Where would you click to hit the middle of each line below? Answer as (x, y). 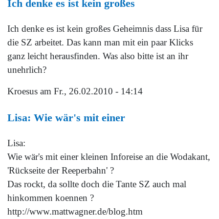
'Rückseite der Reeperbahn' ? (61, 171)
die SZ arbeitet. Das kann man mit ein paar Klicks (100, 43)
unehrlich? (27, 70)
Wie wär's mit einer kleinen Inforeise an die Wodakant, (109, 157)
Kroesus (22, 91)
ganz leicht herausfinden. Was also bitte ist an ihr (98, 56)
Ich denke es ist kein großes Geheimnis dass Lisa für (105, 29)
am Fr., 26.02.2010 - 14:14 (90, 91)
